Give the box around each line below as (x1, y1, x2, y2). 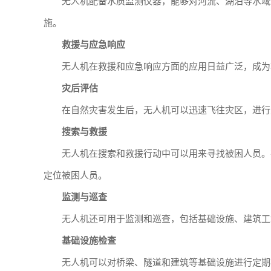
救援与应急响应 (62, 40, 125, 50)
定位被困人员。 (44, 171, 107, 180)
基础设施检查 (62, 236, 116, 246)
